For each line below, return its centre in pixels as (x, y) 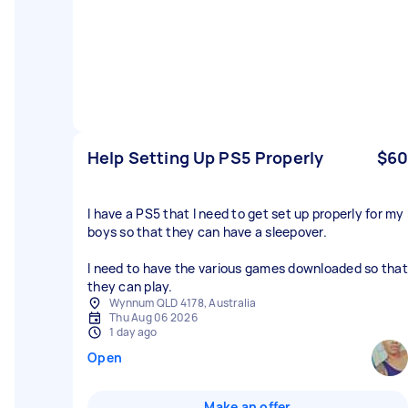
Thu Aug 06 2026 (153, 317)
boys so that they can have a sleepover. (207, 232)
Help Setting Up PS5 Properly (206, 158)
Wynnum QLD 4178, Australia (183, 303)
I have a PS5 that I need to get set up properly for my (246, 214)
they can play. (130, 286)
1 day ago (133, 332)
